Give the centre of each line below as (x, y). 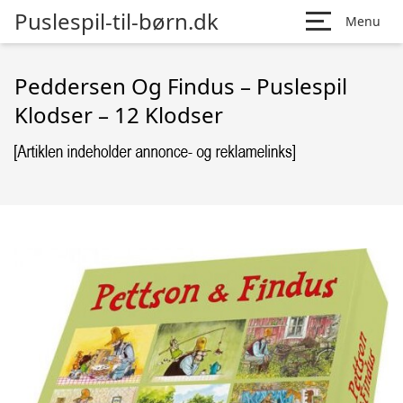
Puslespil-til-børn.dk (116, 21)
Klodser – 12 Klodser (119, 115)
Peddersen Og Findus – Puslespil (181, 86)
